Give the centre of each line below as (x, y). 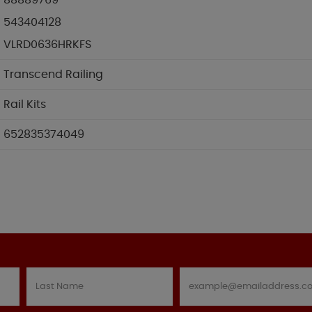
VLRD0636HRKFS (47, 45)
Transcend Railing (53, 75)
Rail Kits (25, 105)
